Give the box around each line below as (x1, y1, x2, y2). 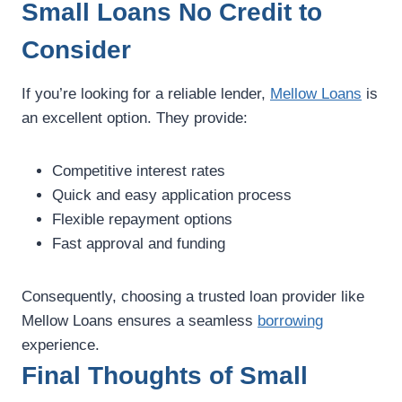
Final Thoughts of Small (22, 362, 308, 390)
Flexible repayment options (52, 211, 232, 229)
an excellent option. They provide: (22, 109, 248, 127)
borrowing (258, 312, 323, 330)
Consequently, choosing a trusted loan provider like (22, 288, 364, 306)
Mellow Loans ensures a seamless (22, 312, 258, 330)
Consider (22, 36, 131, 65)
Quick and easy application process (52, 187, 292, 205)
